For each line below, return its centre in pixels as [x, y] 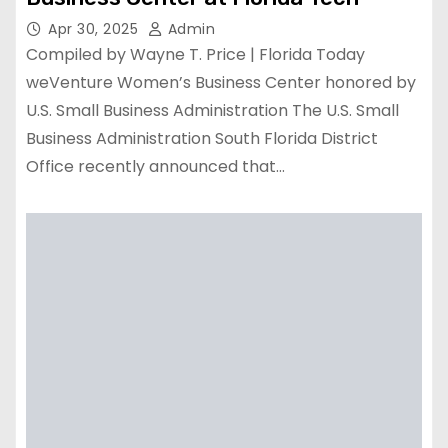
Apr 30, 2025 [95, 28]
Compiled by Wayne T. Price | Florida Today [195, 54]
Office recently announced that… [155, 166]
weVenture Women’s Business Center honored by [221, 82]
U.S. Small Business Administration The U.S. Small [212, 110]
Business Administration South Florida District [202, 138]
